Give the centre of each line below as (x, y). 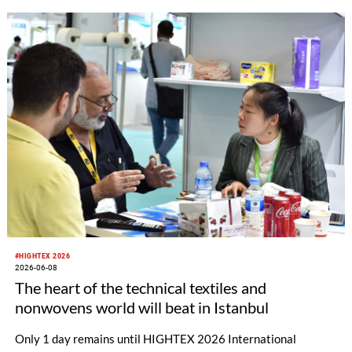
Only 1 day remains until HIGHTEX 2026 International (155, 339)
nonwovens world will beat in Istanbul (141, 308)
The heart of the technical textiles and (140, 288)
